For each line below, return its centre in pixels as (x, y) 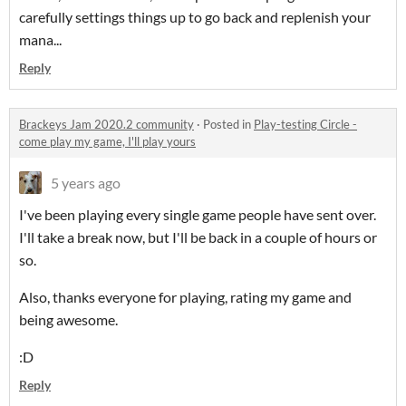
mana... (40, 40)
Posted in (228, 125)
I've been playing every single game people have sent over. (198, 215)
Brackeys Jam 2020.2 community (106, 125)
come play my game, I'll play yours (107, 142)
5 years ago (86, 183)
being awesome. (68, 320)
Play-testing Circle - (305, 125)
